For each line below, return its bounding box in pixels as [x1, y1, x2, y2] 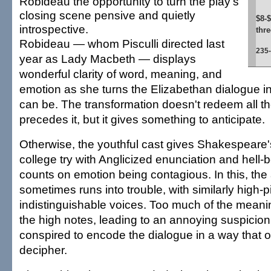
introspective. [19, 22, 88, 36]
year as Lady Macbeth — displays [19, 52, 196, 65]
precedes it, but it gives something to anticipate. [19, 113, 265, 126]
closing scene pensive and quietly [19, 8, 195, 22]
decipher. [19, 243, 67, 256]
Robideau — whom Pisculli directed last [19, 37, 224, 50]
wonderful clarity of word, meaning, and [19, 67, 222, 80]
